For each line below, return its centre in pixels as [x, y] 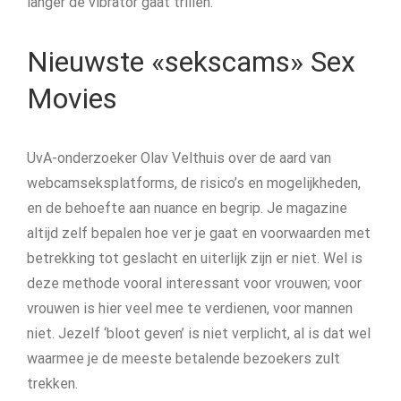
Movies [72, 98]
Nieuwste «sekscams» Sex [191, 62]
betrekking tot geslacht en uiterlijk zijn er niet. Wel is [195, 258]
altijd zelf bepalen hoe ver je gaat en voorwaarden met [199, 233]
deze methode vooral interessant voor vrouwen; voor [194, 283]
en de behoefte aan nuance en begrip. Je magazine [187, 208]
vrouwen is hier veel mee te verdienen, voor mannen [190, 308]
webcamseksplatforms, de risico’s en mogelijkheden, [194, 183]
